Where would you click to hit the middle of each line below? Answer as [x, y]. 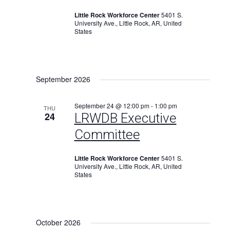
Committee [107, 135]
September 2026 [63, 79]
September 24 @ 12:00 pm [112, 106]
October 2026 [58, 222]
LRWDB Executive [125, 118]
